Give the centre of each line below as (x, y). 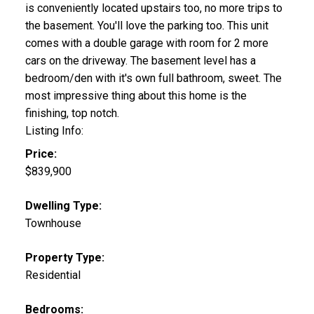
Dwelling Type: (63, 206)
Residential (53, 275)
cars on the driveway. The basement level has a (140, 61)
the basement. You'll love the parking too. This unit (146, 26)
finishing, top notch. (72, 114)
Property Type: (64, 258)
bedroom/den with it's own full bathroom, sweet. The (153, 78)
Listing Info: (54, 131)
